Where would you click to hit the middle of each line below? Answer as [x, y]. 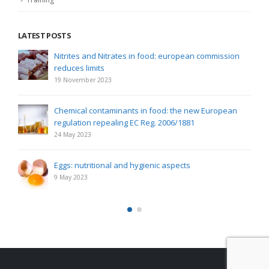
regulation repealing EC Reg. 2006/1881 [124, 122]
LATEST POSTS [45, 35]
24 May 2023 [73, 134]
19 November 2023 [83, 80]
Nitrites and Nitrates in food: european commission [147, 56]
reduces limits [79, 68]
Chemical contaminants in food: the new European [146, 110]
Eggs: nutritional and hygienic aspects [122, 165]
